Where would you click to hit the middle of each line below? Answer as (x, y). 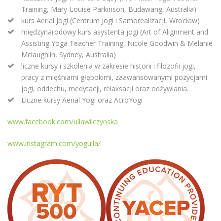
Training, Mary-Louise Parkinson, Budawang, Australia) (109, 9)
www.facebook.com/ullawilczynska (63, 122)
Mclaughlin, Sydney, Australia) (69, 55)
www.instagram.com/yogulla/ (54, 144)
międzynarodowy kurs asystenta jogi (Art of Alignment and (115, 32)
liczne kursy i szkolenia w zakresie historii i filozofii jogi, (109, 66)
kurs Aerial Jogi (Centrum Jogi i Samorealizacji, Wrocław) (110, 21)
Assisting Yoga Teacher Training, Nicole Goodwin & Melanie (117, 43)
